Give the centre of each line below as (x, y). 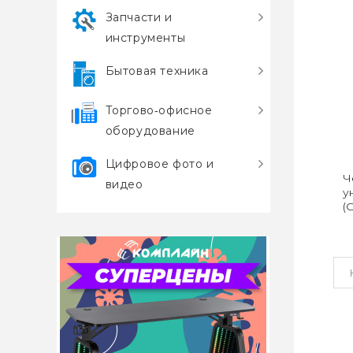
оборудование (150, 131)
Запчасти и (139, 17)
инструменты (145, 38)
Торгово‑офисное (159, 110)
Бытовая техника (157, 71)
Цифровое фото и (160, 164)
